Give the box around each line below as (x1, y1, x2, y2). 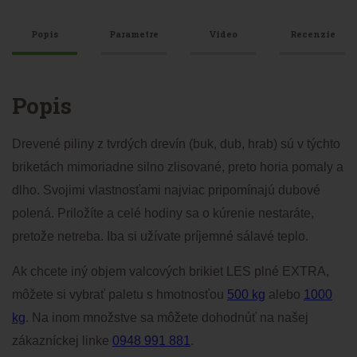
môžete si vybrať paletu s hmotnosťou (12, 288, 227, 302)
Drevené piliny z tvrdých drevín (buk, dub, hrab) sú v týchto (12, 137, 340, 151)
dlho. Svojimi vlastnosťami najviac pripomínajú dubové (12, 183, 320, 198)
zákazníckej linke (12, 334, 112, 348)
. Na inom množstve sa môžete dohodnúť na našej (25, 311, 308, 325)
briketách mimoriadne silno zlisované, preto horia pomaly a (12, 160, 343, 175)
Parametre (109, 28, 159, 41)
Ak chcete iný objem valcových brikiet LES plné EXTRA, (12, 265, 329, 279)
